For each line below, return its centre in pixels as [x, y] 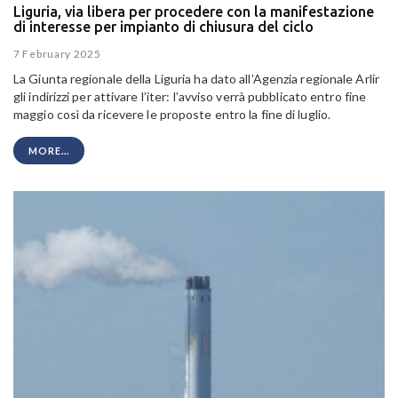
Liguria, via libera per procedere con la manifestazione [194, 11]
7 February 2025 [57, 54]
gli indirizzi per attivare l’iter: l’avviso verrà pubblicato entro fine [190, 97]
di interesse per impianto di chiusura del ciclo [163, 26]
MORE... [49, 151]
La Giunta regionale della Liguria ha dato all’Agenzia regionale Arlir [196, 79]
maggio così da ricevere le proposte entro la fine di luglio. [172, 115]
